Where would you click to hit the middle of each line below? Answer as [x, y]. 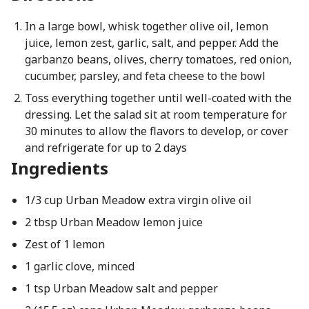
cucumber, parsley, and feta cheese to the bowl [145, 76]
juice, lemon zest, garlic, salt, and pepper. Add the [151, 43]
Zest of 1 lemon [64, 244]
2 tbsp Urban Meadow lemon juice [113, 222]
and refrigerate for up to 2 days [106, 148]
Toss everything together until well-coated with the [158, 98]
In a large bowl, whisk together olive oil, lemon [146, 26]
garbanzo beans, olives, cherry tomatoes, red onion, [158, 59]
